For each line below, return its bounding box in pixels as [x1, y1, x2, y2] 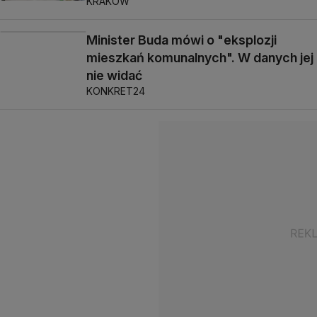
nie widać [86, 68, 142, 83]
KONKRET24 [86, 85, 145, 97]
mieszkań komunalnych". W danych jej [86, 50, 313, 65]
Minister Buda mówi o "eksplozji [86, 33, 277, 47]
